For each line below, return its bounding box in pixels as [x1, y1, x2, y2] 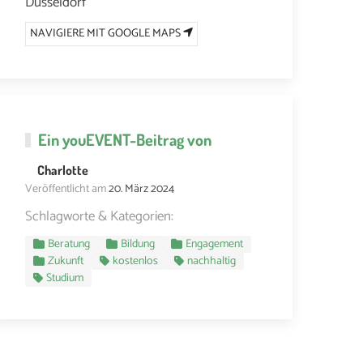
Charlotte [37, 161, 88, 178]
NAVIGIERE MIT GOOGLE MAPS [30, 23, 183, 43]
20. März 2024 [109, 179, 174, 199]
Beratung [48, 234, 90, 254]
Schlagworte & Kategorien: [25, 204, 173, 228]
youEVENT [62, 128, 130, 150]
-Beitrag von [130, 128, 211, 150]
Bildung [121, 234, 155, 254]
